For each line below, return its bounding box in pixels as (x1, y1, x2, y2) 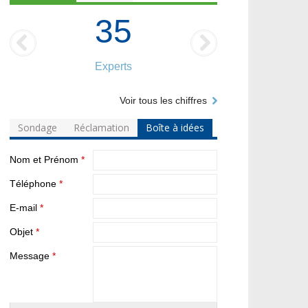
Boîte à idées (145, 121, 204, 135)
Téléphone (9, 179, 59, 190)
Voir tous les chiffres (120, 95, 207, 107)
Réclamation (73, 121, 129, 135)
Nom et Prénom (9, 155, 81, 166)
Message (9, 251, 52, 262)
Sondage (17, 121, 57, 135)
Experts (94, 60, 132, 73)
